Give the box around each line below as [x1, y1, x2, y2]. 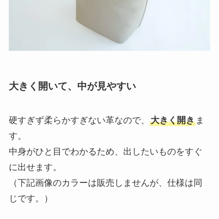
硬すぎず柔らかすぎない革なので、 [8, 115, 150, 125]
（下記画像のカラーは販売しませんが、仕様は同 [8, 177, 202, 188]
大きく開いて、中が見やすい [8, 81, 136, 92]
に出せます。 [8, 162, 62, 172]
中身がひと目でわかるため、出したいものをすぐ [8, 146, 202, 156]
